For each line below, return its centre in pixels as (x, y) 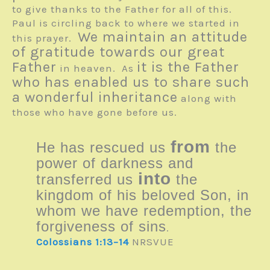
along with (207, 98)
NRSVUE (152, 241)
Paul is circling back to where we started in (126, 23)
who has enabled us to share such (131, 82)
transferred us (87, 179)
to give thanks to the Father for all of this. (124, 9)
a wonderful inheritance (95, 97)
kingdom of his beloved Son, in (143, 195)
